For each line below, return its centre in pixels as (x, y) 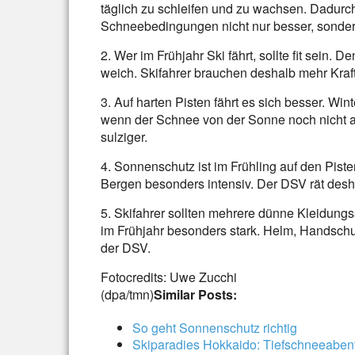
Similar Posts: (195, 294)
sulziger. (124, 137)
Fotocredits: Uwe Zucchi (169, 277)
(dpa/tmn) (127, 294)
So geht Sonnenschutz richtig (215, 328)
